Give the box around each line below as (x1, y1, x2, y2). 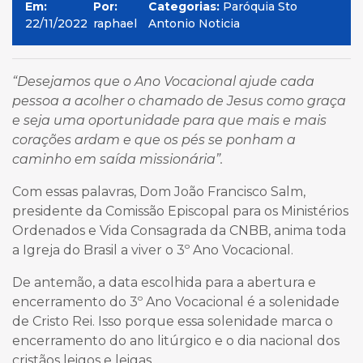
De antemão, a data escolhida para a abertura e (12, 275, 316, 291)
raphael (92, 16, 137, 32)
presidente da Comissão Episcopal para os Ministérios (12, 203, 348, 220)
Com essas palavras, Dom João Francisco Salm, (12, 184, 305, 200)
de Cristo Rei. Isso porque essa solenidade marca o (12, 314, 333, 330)
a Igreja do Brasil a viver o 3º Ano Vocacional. (12, 242, 293, 258)
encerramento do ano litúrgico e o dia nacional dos (12, 333, 340, 349)
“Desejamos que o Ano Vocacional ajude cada (12, 74, 314, 90)
